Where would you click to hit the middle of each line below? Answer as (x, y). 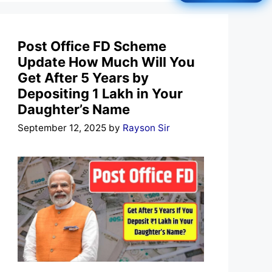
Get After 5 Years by (83, 77)
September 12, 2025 (62, 128)
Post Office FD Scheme (92, 46)
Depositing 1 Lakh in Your (100, 93)
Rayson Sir (147, 128)
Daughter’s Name (74, 109)
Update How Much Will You (107, 62)
